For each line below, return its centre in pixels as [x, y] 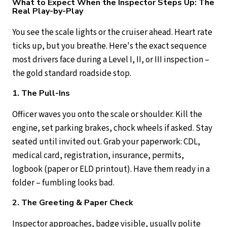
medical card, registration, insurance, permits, [98, 155]
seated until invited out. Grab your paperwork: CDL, [106, 142]
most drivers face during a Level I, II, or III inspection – [111, 60]
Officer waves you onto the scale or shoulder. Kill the [107, 114]
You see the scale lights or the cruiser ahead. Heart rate [112, 32]
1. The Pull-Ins [41, 93]
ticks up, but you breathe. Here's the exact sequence [109, 46]
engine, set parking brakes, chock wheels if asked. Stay [112, 128]
